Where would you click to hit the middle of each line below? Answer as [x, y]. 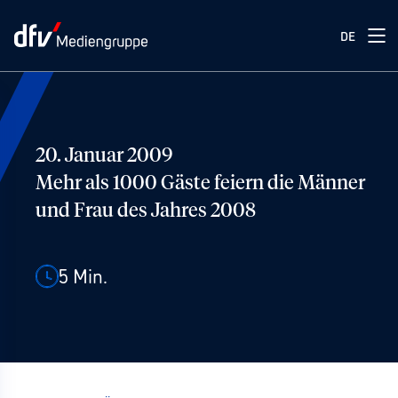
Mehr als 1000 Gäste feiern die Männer [200, 184]
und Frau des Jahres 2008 [146, 211]
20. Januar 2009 [104, 156]
